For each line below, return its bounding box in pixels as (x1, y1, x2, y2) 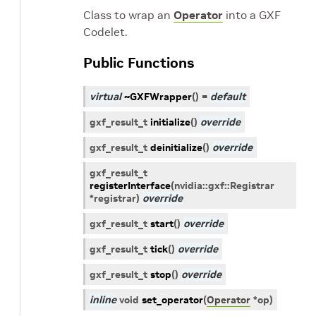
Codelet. (83, 25, 128, 39)
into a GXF (223, 8, 281, 22)
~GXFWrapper (124, 90, 192, 103)
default (210, 90, 245, 103)
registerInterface (90, 179, 171, 192)
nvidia (174, 179, 202, 192)
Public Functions (83, 54, 194, 72)
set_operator (142, 293, 203, 306)
